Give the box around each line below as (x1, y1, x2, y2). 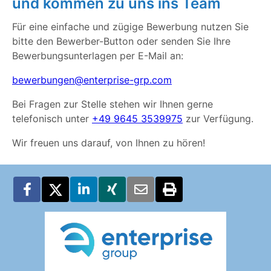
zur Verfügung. (183, 113, 253, 125)
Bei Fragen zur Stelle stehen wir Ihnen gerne (12, 98, 213, 111)
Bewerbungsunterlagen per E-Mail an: (12, 50, 183, 62)
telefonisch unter (12, 113, 92, 125)
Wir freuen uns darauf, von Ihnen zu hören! (12, 137, 205, 149)
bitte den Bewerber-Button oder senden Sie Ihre (12, 35, 230, 48)
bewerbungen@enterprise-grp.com (12, 74, 172, 87)
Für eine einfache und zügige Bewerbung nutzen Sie (12, 21, 249, 33)
